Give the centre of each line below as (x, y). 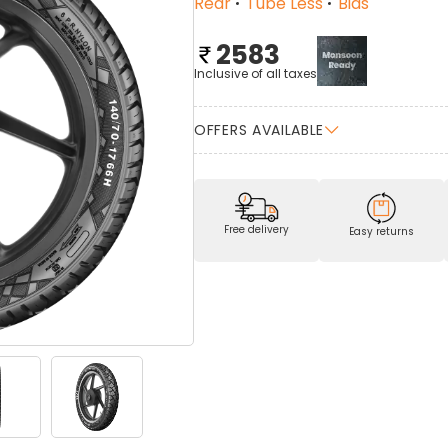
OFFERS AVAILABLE (259, 129)
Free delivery (256, 229)
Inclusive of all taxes (255, 73)
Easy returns (381, 231)
